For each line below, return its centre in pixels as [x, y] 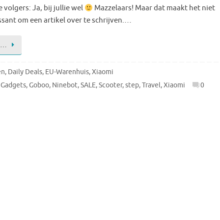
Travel [151, 85]
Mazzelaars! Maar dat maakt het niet [154, 8]
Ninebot [65, 85]
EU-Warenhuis [67, 72]
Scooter [111, 85]
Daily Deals [25, 72]
